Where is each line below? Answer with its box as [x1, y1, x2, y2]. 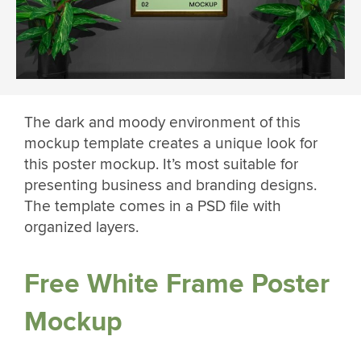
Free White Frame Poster [24, 267, 330, 301]
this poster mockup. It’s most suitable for [24, 155, 298, 175]
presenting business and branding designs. [24, 176, 317, 196]
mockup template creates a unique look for [24, 134, 317, 154]
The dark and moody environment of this [24, 113, 301, 133]
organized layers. [24, 218, 139, 238]
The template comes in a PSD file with [24, 197, 281, 217]
